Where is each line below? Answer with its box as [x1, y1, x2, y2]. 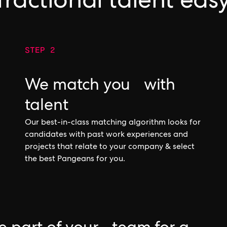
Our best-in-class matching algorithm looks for [24, 119, 201, 127]
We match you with [24, 79, 176, 95]
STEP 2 [24, 43, 55, 56]
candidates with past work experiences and [24, 131, 188, 139]
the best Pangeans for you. [24, 156, 125, 164]
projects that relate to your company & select [24, 143, 195, 152]
